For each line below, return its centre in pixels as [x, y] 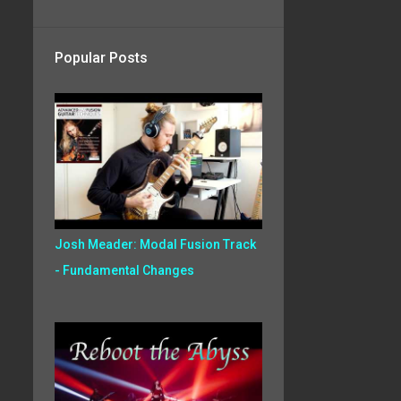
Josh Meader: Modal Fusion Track [155, 244]
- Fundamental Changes [124, 270]
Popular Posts [101, 58]
